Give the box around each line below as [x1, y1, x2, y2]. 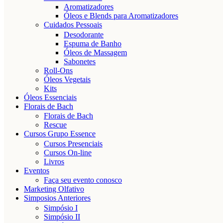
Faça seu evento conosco [44, 176, 122, 185]
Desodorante [64, 30, 104, 39]
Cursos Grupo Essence [24, 129, 96, 138]
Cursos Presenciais [44, 139, 103, 148]
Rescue [44, 120, 67, 129]
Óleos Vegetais [44, 75, 91, 84]
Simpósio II [44, 212, 80, 221]
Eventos [24, 166, 49, 175]
